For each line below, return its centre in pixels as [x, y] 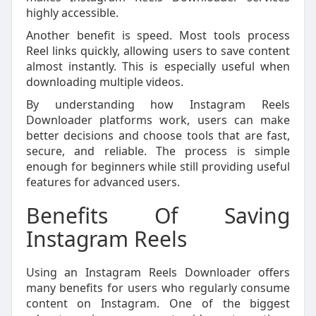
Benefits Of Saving [158, 215]
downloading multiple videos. [104, 82]
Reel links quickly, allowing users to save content [158, 51]
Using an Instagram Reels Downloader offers [158, 272]
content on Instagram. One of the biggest [158, 303]
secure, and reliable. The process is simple [158, 151]
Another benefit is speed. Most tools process [158, 35]
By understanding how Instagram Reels [158, 104]
